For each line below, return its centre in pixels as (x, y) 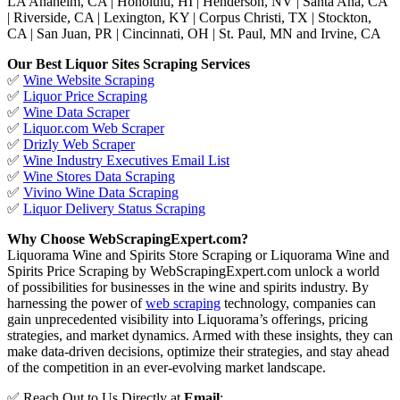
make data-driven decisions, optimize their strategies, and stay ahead (198, 351)
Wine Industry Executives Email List (126, 160)
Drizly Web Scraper (79, 144)
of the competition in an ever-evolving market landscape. (167, 367)
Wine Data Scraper (76, 112)
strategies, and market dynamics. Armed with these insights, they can (200, 335)
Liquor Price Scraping (85, 96)
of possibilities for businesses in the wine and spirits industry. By (188, 287)
